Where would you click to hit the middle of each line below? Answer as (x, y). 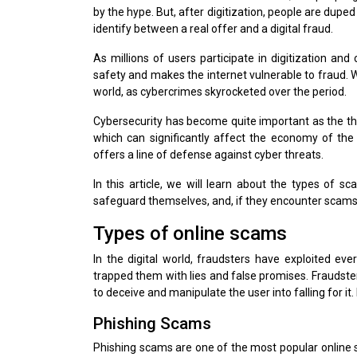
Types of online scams (190, 233)
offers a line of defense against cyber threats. (208, 154)
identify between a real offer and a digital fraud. (213, 28)
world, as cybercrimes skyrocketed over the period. (220, 91)
